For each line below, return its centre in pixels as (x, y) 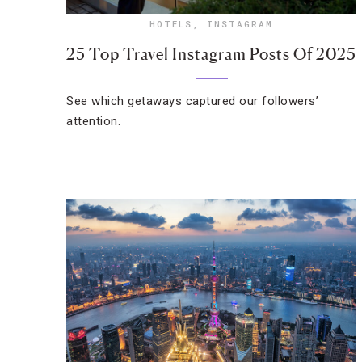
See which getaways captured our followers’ (192, 101)
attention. (93, 121)
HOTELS (171, 24)
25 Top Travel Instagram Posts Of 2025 (212, 54)
